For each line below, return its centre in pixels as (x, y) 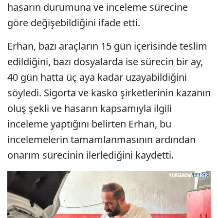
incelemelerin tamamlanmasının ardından (101, 139)
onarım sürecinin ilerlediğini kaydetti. (91, 155)
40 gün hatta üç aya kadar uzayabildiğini (97, 77)
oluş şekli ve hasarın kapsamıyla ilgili (90, 108)
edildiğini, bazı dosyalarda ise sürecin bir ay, (105, 61)
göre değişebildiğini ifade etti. (74, 22)
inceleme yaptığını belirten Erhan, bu (89, 124)
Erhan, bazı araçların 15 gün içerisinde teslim (107, 46)
